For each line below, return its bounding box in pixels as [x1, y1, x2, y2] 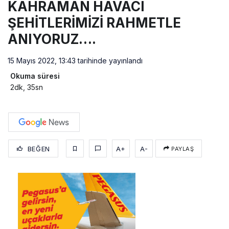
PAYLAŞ [169, 145, 194, 152]
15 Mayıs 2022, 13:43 [8, 56, 76, 65]
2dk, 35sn [10, 82, 43, 91]
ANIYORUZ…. [8, 31, 96, 47]
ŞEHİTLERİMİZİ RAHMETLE [8, 14, 181, 31]
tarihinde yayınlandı [76, 56, 143, 65]
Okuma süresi [10, 71, 60, 80]
